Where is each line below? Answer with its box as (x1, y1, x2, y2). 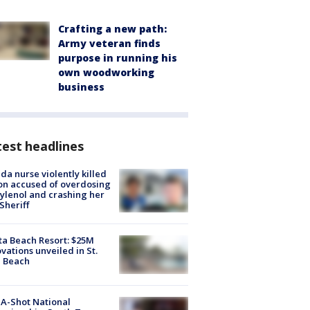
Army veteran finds (58, 36, 161, 50)
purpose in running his (58, 51, 177, 64)
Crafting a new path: (58, 21, 167, 35)
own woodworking (58, 65, 154, 79)
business (58, 80, 104, 93)
